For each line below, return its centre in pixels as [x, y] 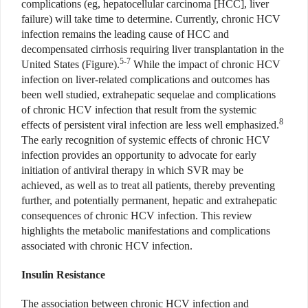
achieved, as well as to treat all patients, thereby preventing [148, 185]
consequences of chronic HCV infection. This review [137, 215]
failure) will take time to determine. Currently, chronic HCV [151, 19]
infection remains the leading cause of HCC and [125, 34]
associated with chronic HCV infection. [107, 245]
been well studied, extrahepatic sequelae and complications [148, 94]
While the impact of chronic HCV [206, 64]
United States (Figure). [70, 64]
